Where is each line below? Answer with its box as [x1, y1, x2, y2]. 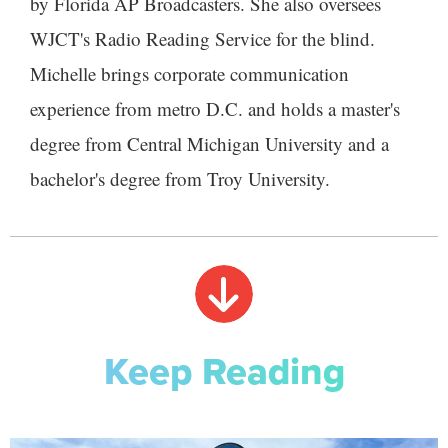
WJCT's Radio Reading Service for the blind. [30, 26, 375, 52]
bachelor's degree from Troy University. [30, 166, 330, 192]
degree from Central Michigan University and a [30, 131, 389, 157]
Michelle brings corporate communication [30, 61, 349, 87]
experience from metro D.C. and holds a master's [30, 96, 400, 122]
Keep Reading [103, 343, 345, 400]
